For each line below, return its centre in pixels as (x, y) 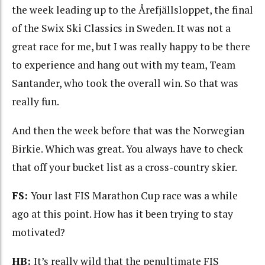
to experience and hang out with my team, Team (124, 65)
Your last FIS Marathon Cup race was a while (134, 195)
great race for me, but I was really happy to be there (131, 46)
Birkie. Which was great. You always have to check (127, 148)
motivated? (38, 232)
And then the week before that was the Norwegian (128, 130)
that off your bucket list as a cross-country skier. (125, 167)
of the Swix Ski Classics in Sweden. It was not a (121, 28)
